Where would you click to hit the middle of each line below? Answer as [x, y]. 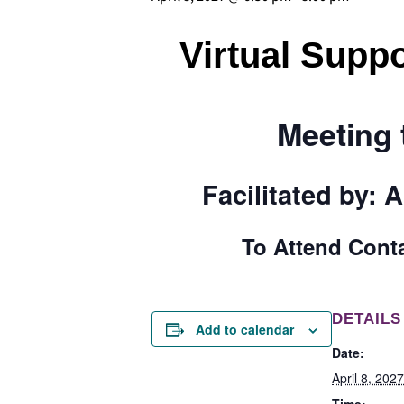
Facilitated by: [293, 193]
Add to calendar [245, 330]
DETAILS [367, 319]
